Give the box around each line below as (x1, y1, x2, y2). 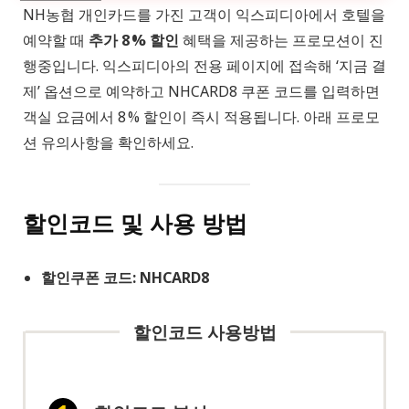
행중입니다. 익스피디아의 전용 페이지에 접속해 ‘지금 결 (23, 55, 386, 76)
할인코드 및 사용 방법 (23, 206, 247, 238)
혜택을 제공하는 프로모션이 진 (179, 29, 383, 50)
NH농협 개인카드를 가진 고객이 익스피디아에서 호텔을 (23, 4, 385, 25)
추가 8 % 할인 (89, 29, 179, 50)
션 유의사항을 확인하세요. (23, 131, 194, 152)
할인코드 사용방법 (132, 320, 277, 344)
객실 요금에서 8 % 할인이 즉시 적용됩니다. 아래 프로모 (23, 106, 380, 127)
